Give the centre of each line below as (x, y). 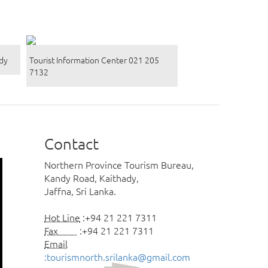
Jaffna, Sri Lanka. (80, 191)
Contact (72, 144)
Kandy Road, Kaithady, (92, 178)
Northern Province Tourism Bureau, (119, 165)
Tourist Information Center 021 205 (94, 60)
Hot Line (63, 217)
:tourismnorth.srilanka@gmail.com (118, 257)
